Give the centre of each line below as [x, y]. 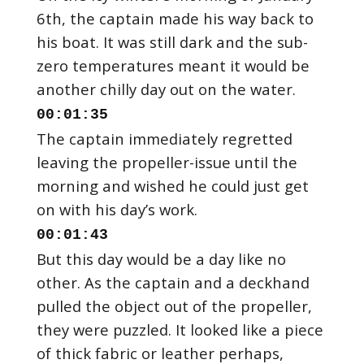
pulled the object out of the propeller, [174, 305]
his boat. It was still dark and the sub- [172, 41]
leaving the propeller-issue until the [167, 162]
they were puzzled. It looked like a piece [180, 329]
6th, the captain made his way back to [175, 18]
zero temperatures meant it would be [173, 65]
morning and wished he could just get [172, 185]
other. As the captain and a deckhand [173, 282]
